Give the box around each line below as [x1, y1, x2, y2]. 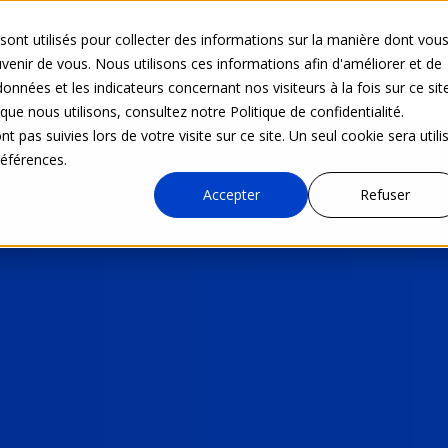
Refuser [360, 185, 410, 205]
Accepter [202, 185, 260, 205]
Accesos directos [254, 50, 389, 70]
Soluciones [140, 50, 225, 70]
